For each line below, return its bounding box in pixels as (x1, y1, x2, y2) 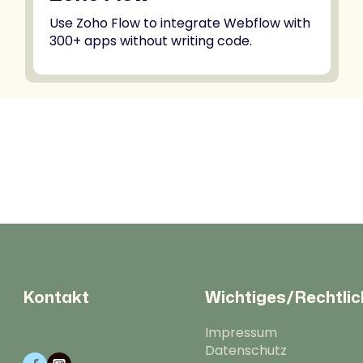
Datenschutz (205, 341, 287, 360)
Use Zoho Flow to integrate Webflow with (49, 14, 311, 32)
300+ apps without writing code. (49, 32, 253, 50)
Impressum (205, 323, 277, 342)
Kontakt (23, 290, 89, 305)
